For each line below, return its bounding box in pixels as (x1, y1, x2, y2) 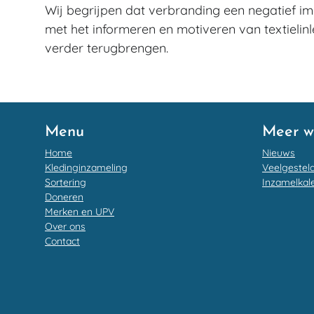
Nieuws (262, 146, 295, 159)
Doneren (45, 191, 83, 203)
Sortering (45, 176, 86, 189)
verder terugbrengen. (45, 40, 172, 56)
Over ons (45, 220, 86, 233)
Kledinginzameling (45, 161, 128, 174)
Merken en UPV (45, 205, 114, 218)
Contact (45, 235, 80, 247)
